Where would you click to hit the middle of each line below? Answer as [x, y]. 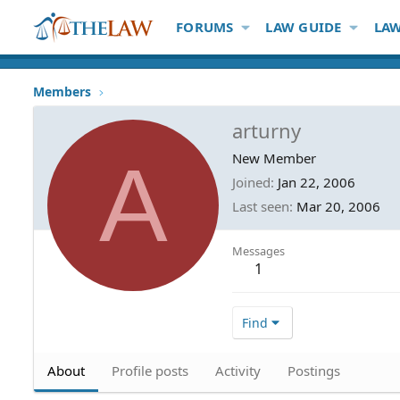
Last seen [261, 206]
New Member [274, 158]
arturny [267, 130]
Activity [238, 370]
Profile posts [150, 370]
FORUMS [205, 27]
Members [62, 92]
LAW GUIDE [304, 27]
